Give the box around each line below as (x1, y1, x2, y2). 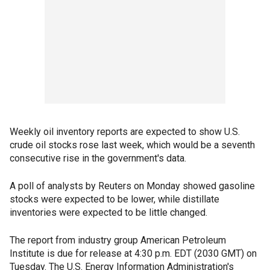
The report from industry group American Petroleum (10, 234, 226, 246)
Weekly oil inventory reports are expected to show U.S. (10, 126, 240, 138)
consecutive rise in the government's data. (10, 152, 186, 165)
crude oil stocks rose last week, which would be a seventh (10, 139, 255, 151)
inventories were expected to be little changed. (10, 207, 207, 219)
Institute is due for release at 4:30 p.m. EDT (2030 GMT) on (10, 248, 257, 260)
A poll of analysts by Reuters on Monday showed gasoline (10, 180, 255, 192)
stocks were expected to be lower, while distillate (10, 193, 219, 206)
